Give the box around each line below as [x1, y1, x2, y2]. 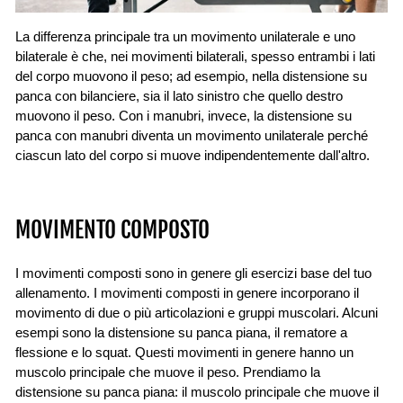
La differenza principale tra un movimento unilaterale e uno [15, 29, 355, 44]
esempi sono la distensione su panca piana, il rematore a [15, 325, 347, 340]
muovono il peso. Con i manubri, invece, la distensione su [15, 108, 352, 123]
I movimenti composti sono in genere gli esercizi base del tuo [15, 265, 372, 281]
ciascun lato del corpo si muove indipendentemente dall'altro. [15, 148, 370, 163]
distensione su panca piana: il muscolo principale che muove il [15, 384, 379, 399]
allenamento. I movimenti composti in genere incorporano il [15, 285, 359, 300]
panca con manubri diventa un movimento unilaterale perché [15, 128, 368, 143]
